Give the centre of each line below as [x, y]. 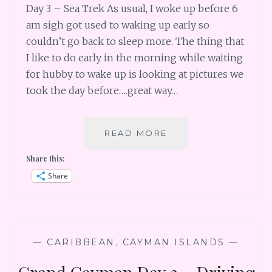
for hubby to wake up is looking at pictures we [135, 74]
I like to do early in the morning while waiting [135, 58]
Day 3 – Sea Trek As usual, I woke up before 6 [132, 9]
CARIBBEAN [81, 243]
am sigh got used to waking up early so [118, 25]
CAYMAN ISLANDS [174, 243]
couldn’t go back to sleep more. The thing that [135, 42]
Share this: [46, 159]
